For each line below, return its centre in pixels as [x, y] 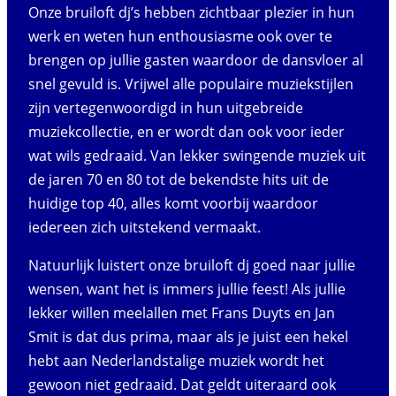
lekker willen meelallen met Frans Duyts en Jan [182, 312]
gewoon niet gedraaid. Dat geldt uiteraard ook [182, 384]
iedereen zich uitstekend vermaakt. [145, 227]
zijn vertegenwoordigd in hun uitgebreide [166, 107]
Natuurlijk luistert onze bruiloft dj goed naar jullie [192, 265]
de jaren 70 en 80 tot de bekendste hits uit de [179, 179]
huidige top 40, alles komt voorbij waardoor [173, 203]
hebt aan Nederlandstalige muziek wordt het [176, 360]
